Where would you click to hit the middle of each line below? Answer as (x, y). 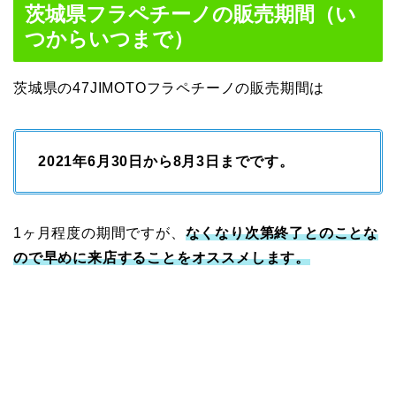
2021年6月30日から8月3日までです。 (166, 162)
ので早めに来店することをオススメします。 (162, 258)
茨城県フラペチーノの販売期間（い (190, 15)
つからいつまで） (109, 39)
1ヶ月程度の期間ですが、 (99, 233)
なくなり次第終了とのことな (282, 233)
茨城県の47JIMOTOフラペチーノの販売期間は (169, 88)
